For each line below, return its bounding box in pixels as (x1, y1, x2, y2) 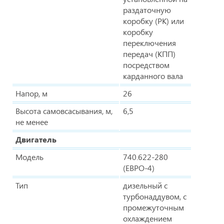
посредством (123, 59, 169, 70)
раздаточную (123, 4, 171, 15)
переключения (123, 37, 176, 48)
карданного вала (123, 70, 183, 81)
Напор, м (15, 87, 47, 98)
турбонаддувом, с (123, 190, 186, 201)
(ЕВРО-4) (123, 162, 154, 173)
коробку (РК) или (123, 15, 184, 26)
